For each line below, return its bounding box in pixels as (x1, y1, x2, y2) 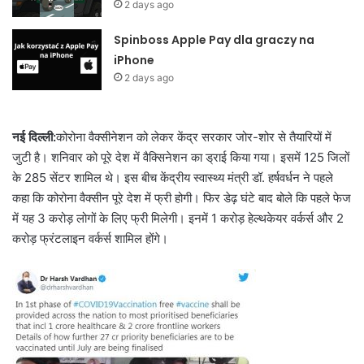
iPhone (114, 52, 155, 69)
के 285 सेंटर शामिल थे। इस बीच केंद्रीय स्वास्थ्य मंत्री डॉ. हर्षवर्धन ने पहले (12, 170, 333, 186)
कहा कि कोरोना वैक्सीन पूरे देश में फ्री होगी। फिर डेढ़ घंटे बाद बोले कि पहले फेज (12, 190, 351, 206)
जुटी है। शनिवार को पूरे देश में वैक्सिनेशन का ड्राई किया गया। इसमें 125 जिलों (12, 149, 349, 166)
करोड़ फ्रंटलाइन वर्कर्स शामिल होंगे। (12, 231, 168, 247)
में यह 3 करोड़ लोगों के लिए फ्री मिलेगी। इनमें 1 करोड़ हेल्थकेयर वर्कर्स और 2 (12, 210, 344, 227)
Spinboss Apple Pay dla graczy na (114, 32, 315, 49)
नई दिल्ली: (12, 129, 56, 145)
